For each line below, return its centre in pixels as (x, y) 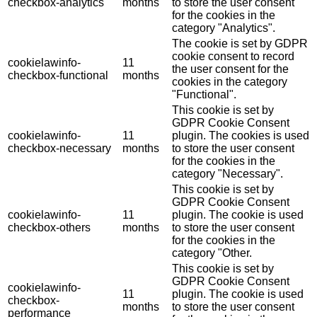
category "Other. (212, 253)
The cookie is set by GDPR (240, 43)
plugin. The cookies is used (241, 135)
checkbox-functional (58, 75)
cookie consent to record (233, 56)
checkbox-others (49, 227)
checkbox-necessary (59, 148)
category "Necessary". (227, 173)
